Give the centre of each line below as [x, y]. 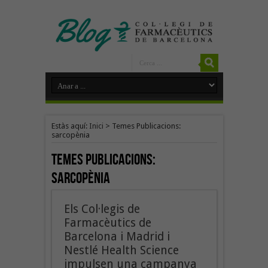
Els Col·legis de [102, 209]
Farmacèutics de [107, 223]
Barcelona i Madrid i [117, 236]
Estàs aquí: [70, 126]
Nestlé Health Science [121, 250]
